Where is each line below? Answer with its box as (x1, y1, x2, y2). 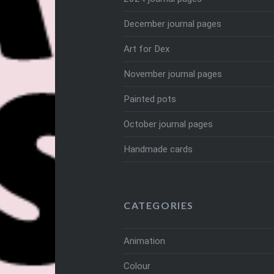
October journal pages (123, 118, 213, 130)
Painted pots (123, 93, 176, 105)
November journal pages (123, 68, 222, 80)
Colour (123, 260, 150, 272)
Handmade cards (123, 143, 193, 155)
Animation (123, 235, 165, 246)
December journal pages (123, 18, 221, 29)
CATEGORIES (123, 199, 194, 211)
